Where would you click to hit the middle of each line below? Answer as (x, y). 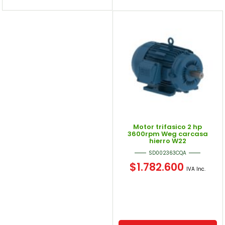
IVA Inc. (196, 169)
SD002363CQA (168, 153)
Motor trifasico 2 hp (168, 127)
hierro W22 (167, 141)
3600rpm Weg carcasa (167, 134)
